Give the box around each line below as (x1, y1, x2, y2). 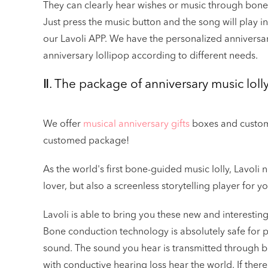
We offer (43, 120, 83, 130)
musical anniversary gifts (83, 120, 190, 130)
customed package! (43, 136, 129, 147)
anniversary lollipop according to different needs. (43, 51, 258, 62)
